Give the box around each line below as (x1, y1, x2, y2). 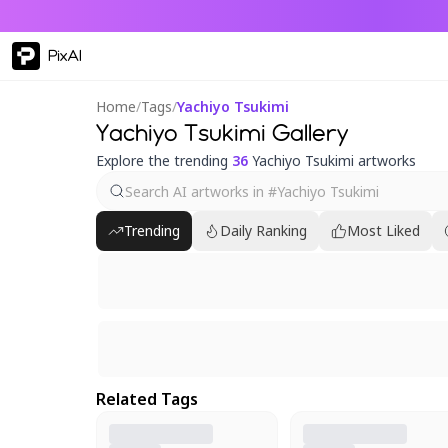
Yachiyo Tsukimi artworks (248, 151, 416, 170)
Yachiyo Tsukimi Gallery (96, 117, 348, 148)
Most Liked (347, 221, 420, 240)
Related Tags (96, 388, 198, 410)
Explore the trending (96, 151, 232, 170)
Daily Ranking (220, 221, 307, 240)
